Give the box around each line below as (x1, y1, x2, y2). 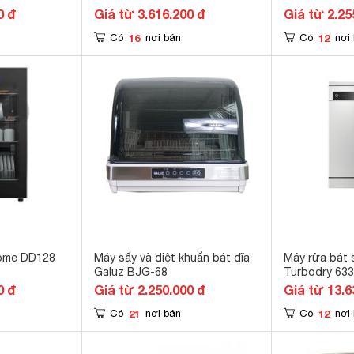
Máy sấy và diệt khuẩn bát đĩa (94, 251, 250, 264)
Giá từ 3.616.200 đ (94, 6, 205, 21)
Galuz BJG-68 (94, 265, 168, 278)
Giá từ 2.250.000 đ (94, 282, 205, 297)
